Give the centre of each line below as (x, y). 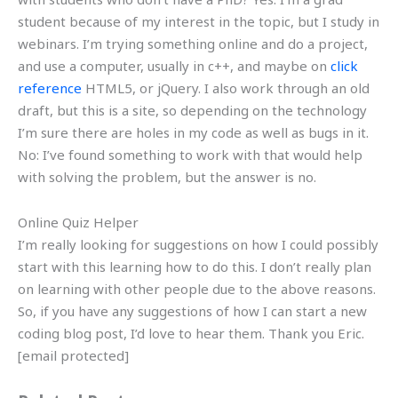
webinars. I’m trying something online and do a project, (193, 43)
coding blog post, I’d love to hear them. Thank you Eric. (191, 333)
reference (50, 88)
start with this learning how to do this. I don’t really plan (195, 267)
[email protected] (73, 355)
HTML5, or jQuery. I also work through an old (226, 88)
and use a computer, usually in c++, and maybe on (174, 65)
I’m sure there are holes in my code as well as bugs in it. (193, 132)
